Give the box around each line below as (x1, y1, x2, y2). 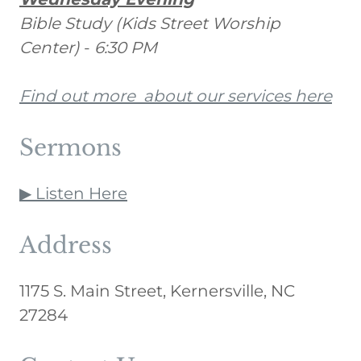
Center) (19, 38, 80, 58)
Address (19, 231, 112, 260)
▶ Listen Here (19, 184, 127, 204)
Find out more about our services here (19, 86, 332, 106)
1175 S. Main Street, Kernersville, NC (19, 281, 295, 301)
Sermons (19, 134, 122, 163)
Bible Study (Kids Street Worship (19, 14, 280, 34)
